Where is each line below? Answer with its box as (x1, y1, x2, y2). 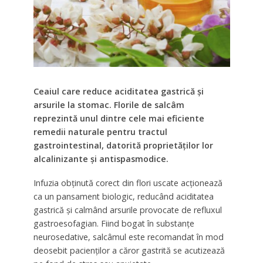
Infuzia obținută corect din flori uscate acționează (33, 177, 222, 189)
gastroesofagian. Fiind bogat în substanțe (33, 218, 194, 230)
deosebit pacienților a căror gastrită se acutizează (33, 245, 225, 257)
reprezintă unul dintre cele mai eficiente (33, 113, 204, 124)
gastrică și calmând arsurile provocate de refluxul (33, 204, 222, 216)
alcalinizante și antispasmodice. (33, 153, 168, 165)
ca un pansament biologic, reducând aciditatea (33, 191, 214, 203)
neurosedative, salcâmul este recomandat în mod (33, 231, 224, 243)
